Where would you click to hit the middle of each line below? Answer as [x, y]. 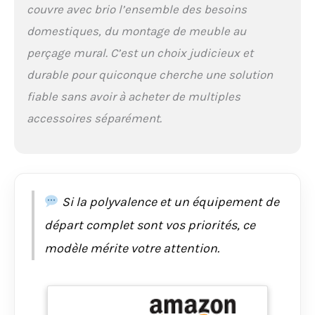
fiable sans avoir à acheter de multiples [133, 96]
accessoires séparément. [94, 118]
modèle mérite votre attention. [132, 248]
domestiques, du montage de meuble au [136, 31]
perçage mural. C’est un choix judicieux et [140, 52]
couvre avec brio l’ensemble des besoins [136, 9]
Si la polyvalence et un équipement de [169, 201]
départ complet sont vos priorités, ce [150, 225]
